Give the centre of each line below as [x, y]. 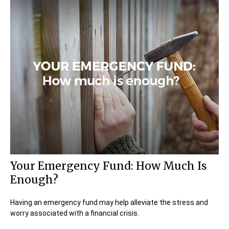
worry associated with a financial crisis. [75, 213]
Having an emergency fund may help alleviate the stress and [109, 202]
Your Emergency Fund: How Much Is [108, 166]
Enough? [34, 179]
